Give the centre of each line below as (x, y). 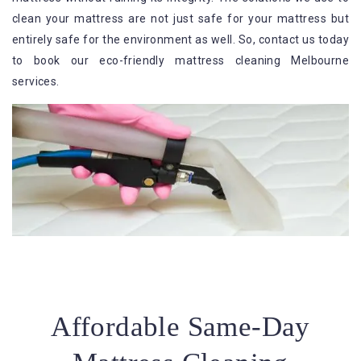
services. (36, 82)
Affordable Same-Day (180, 326)
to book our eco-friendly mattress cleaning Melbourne (180, 61)
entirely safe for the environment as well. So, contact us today (180, 40)
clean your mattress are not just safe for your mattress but (180, 19)
